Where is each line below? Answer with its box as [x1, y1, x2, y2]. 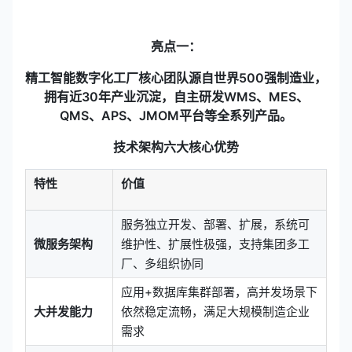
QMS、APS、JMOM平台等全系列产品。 [60, 107, 292, 123]
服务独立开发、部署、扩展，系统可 [121, 216, 310, 232]
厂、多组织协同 [121, 255, 203, 271]
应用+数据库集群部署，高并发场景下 [121, 284, 317, 299]
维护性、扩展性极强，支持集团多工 [121, 236, 310, 251]
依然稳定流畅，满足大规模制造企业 [121, 303, 310, 319]
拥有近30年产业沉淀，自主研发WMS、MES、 [43, 88, 309, 104]
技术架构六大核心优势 [113, 138, 239, 155]
